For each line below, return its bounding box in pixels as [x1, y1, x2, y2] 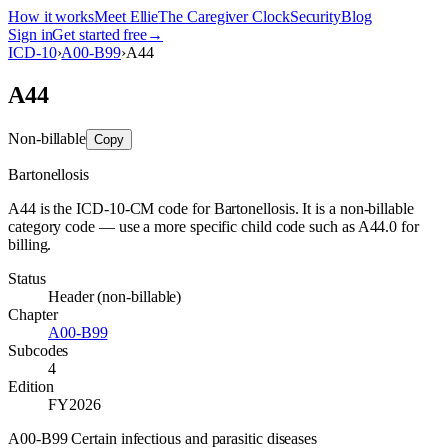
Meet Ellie [94, 8, 159, 25]
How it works [8, 8, 95, 25]
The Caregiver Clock [158, 8, 290, 25]
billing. [8, 235, 52, 253]
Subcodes [8, 341, 69, 359]
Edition [8, 377, 54, 395]
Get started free [52, 26, 148, 43]
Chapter [8, 305, 58, 323]
